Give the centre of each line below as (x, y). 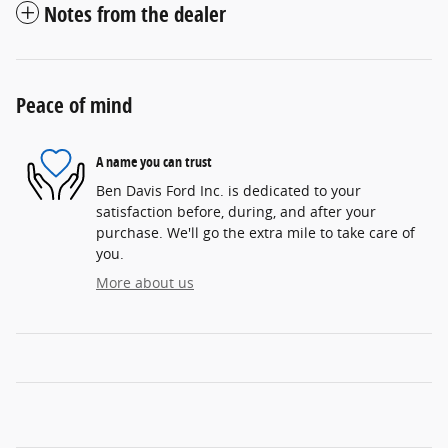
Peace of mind (74, 105)
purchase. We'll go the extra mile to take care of (255, 232)
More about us (145, 282)
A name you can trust (154, 161)
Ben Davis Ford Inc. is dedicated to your (228, 190)
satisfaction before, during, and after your (236, 211)
